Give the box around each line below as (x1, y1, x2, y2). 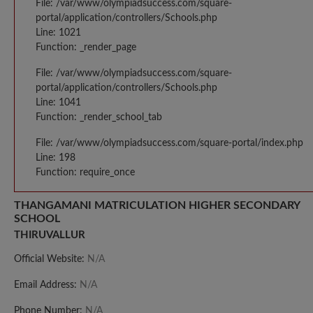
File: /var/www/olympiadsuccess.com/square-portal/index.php (36, 138, 303, 148)
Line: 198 (36, 152, 75, 163)
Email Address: (14, 279, 80, 290)
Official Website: (14, 254, 87, 264)
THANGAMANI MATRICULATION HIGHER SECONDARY (14, 199, 300, 211)
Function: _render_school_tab (36, 112, 162, 122)
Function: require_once (36, 167, 135, 177)
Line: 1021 (36, 27, 81, 38)
